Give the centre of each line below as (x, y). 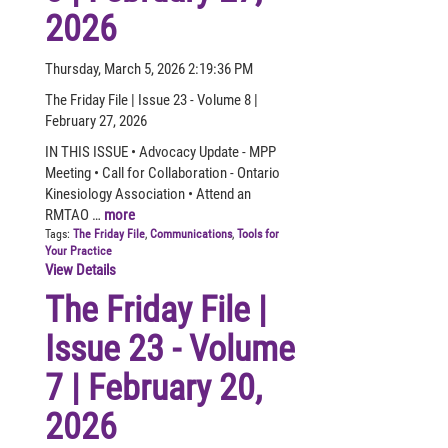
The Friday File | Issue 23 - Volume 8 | (151, 99)
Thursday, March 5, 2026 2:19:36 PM (149, 68)
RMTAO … (74, 214)
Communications (191, 233)
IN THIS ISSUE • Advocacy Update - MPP (160, 151)
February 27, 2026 (96, 120)
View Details (80, 269)
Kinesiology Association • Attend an (148, 193)
